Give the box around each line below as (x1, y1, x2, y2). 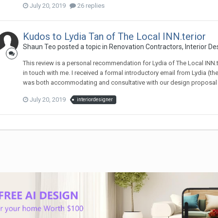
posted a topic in (55, 42, 109, 51)
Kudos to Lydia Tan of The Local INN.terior (22, 30, 206, 42)
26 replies (75, 1, 105, 9)
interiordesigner (76, 96, 113, 102)
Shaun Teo (22, 42, 56, 51)
